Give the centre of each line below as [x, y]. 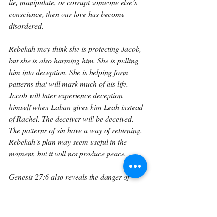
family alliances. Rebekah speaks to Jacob [74, 188]
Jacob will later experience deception [67, 95]
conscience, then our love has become [68, 14]
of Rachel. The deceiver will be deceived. [72, 118]
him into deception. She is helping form [70, 72]
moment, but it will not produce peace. [68, 153]
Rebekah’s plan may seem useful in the [69, 142]
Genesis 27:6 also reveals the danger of [70, 177]
